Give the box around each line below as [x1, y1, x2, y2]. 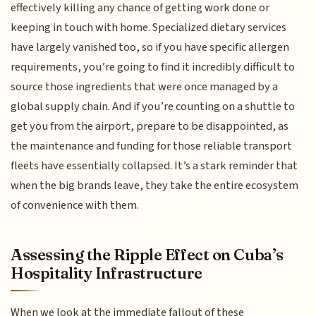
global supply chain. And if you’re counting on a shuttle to [11, 98, 296, 116]
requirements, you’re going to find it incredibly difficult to [11, 59, 296, 76]
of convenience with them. [11, 197, 140, 214]
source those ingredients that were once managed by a [11, 78, 279, 96]
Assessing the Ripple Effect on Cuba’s [11, 244, 284, 265]
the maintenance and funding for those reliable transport [11, 138, 293, 155]
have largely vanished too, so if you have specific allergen [11, 39, 290, 56]
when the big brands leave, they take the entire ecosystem [11, 177, 299, 195]
